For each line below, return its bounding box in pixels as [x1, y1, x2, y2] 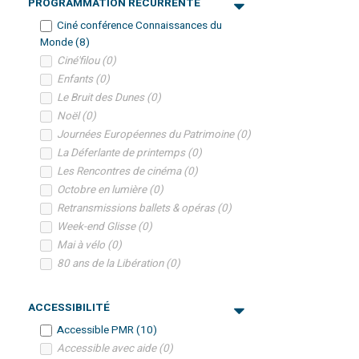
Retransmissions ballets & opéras [57, 200, 217, 216]
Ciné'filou [57, 52, 102, 69]
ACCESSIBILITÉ [28, 299, 110, 316]
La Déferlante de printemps [57, 144, 188, 161]
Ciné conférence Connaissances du [57, 17, 222, 34]
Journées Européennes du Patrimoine [57, 126, 236, 143]
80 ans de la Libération [57, 255, 166, 272]
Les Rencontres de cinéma [57, 163, 184, 179]
